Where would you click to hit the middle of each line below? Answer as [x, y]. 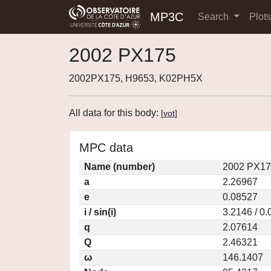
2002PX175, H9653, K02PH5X [136, 78]
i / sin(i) [100, 212]
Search [214, 17]
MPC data [106, 148]
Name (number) [119, 167]
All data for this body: [115, 113]
